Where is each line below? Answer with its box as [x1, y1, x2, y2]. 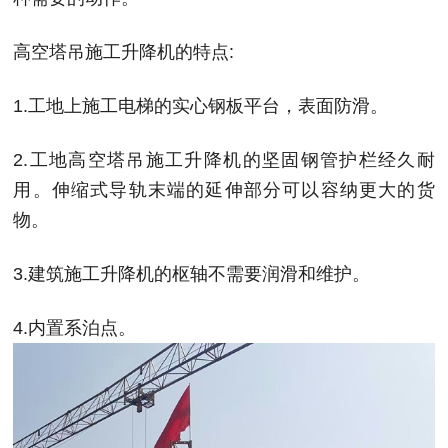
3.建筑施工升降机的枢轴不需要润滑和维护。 [13, 264, 371, 285]
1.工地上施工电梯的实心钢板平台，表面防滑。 [13, 96, 389, 117]
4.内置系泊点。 [13, 318, 137, 339]
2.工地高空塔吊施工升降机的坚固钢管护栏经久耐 [13, 150, 435, 171]
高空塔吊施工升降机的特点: [13, 42, 235, 63]
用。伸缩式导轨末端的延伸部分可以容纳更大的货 [13, 180, 435, 201]
